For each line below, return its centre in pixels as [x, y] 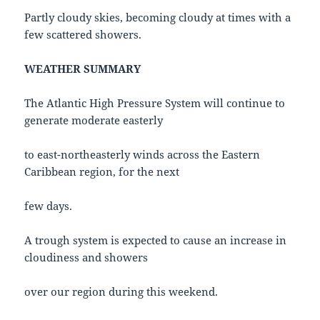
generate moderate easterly [94, 120]
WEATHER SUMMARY [83, 69]
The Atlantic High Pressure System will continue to [155, 103]
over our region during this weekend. [121, 292]
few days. [49, 206]
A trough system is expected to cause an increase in [156, 240]
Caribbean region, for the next [102, 172]
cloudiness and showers [86, 257]
